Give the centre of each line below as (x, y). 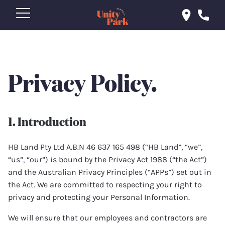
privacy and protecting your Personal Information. (99, 197)
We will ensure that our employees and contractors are (107, 218)
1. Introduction (47, 121)
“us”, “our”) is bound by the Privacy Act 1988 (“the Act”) (107, 159)
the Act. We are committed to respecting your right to (105, 185)
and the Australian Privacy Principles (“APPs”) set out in (110, 172)
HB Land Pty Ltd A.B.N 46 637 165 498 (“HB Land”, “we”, (105, 147)
